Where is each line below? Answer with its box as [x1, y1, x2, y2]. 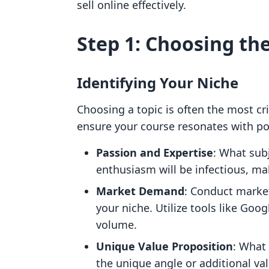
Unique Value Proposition [96, 239, 233, 253]
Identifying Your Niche [77, 73, 238, 92]
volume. [96, 217, 137, 232]
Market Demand [96, 184, 184, 198]
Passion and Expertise [96, 145, 213, 160]
